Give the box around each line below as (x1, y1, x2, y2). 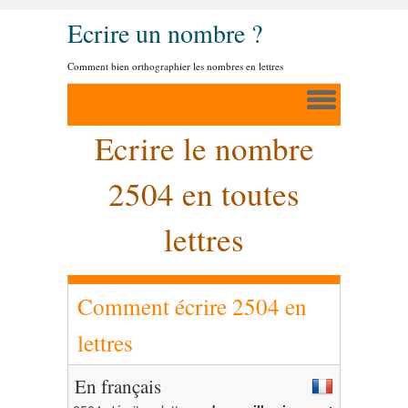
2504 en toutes (108, 172, 300, 215)
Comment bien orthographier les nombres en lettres (67, 59, 283, 73)
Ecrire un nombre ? (67, 15, 262, 50)
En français (75, 373, 161, 399)
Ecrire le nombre (94, 127, 314, 169)
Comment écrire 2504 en (77, 291, 307, 321)
